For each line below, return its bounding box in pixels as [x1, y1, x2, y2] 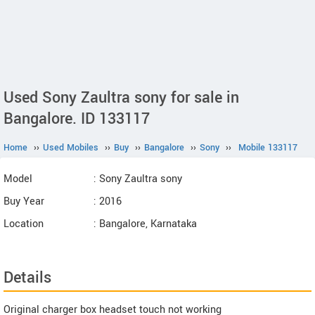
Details [4, 266, 51, 289]
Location [4, 217, 44, 231]
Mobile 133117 [238, 141, 297, 154]
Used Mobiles [43, 141, 98, 154]
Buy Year [4, 194, 44, 209]
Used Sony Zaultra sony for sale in [4, 86, 239, 109]
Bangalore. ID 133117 [4, 108, 150, 130]
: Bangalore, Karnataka [94, 217, 197, 231]
